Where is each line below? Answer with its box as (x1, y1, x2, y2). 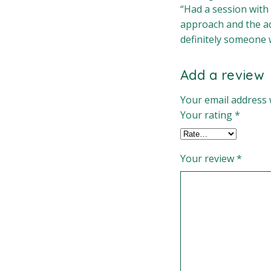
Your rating (180, 108, 235, 122)
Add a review (180, 67, 265, 83)
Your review (180, 152, 237, 165)
